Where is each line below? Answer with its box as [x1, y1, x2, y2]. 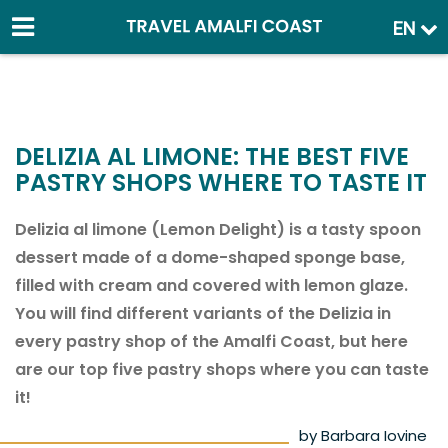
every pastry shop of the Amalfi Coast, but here [15, 330, 408, 353]
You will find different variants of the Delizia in [15, 302, 391, 325]
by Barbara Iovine [298, 425, 427, 446]
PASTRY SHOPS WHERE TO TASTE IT [15, 166, 427, 199]
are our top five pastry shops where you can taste [15, 358, 429, 381]
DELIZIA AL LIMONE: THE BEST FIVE [15, 140, 409, 173]
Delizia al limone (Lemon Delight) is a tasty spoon [15, 218, 421, 241]
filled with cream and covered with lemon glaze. [15, 274, 408, 297]
